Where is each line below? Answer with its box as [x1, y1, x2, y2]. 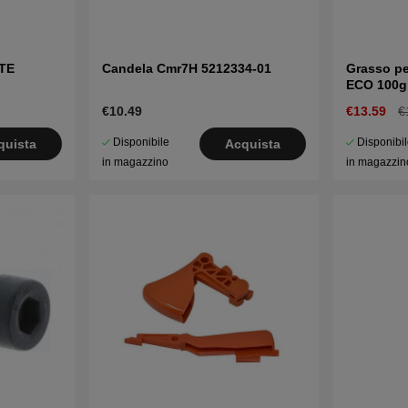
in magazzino [101, 156, 168, 169]
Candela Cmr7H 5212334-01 [101, 61, 271, 76]
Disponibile [112, 136, 169, 149]
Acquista [225, 137, 281, 152]
